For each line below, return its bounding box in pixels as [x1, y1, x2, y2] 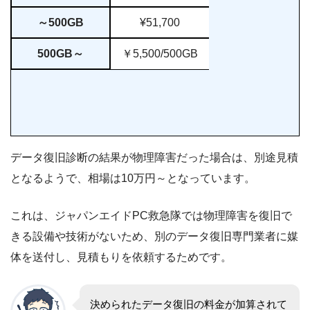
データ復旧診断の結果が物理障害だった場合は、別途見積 [10, 151, 298, 163]
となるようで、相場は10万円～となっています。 [10, 172, 255, 184]
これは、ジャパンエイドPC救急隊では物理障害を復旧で [10, 209, 292, 221]
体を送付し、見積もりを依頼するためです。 [10, 250, 232, 263]
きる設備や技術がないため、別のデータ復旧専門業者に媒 [10, 230, 298, 242]
